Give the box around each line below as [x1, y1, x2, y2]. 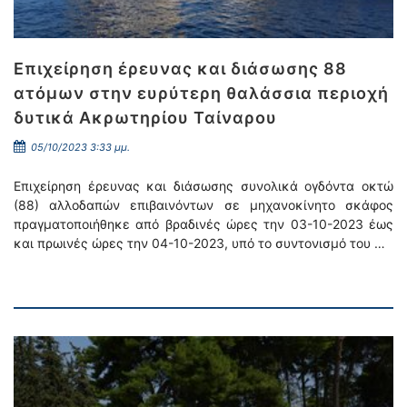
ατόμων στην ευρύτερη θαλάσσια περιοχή [14, 84, 389, 103]
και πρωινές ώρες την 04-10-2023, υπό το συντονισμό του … [14, 235, 385, 251]
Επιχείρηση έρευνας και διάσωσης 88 [14, 59, 347, 78]
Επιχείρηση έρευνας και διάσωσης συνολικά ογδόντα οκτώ [14, 178, 393, 194]
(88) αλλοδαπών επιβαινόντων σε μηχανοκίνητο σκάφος [14, 197, 393, 213]
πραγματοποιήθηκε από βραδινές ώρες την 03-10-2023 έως [14, 216, 393, 232]
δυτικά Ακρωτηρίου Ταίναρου [14, 108, 277, 127]
